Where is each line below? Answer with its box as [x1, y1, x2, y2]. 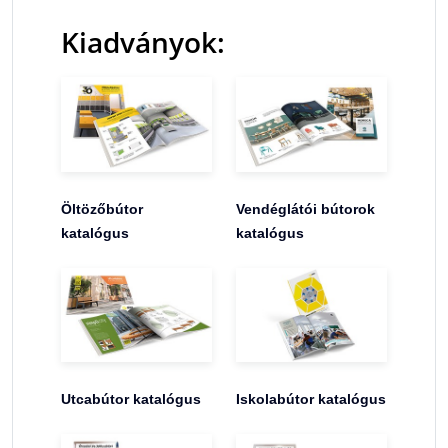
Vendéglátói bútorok [236, 200, 375, 217]
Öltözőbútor [61, 200, 143, 217]
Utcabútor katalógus [61, 391, 201, 408]
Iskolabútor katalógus [236, 391, 386, 408]
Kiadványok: [61, 23, 225, 62]
